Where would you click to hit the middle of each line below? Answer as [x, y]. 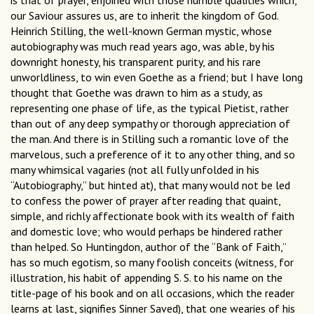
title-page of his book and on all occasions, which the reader [152, 293]
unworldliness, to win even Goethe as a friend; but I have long [157, 77]
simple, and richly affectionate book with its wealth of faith [152, 216]
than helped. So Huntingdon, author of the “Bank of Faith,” [148, 247]
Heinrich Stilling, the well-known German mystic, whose [141, 31]
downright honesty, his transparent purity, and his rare [136, 62]
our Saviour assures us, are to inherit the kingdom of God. [144, 16]
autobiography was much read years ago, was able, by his [143, 47]
